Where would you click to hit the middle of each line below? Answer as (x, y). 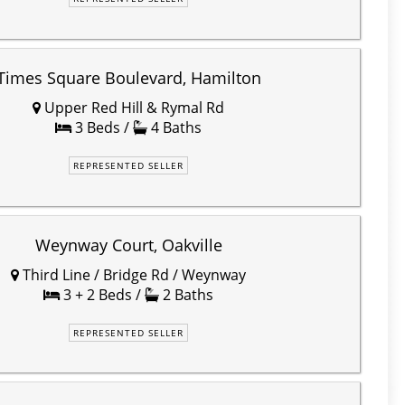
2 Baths (186, 294)
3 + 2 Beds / (102, 294)
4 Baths (174, 127)
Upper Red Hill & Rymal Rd (132, 107)
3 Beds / (102, 127)
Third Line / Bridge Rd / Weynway (132, 274)
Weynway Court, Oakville (128, 245)
